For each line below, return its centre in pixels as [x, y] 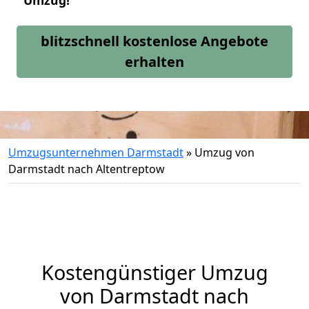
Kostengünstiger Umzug [154, 272]
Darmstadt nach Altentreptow [87, 169]
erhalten [154, 62]
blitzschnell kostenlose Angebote [154, 41]
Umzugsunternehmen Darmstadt [96, 152]
